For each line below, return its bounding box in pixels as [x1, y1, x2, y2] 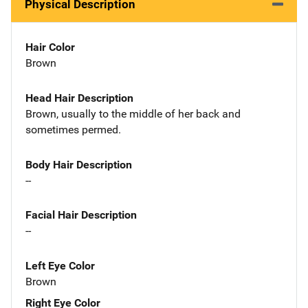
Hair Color [25, 41, 75, 54]
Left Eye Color [25, 259, 95, 273]
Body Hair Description [25, 157, 132, 171]
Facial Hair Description [25, 208, 137, 222]
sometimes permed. [25, 122, 121, 136]
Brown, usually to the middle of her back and [25, 107, 241, 120]
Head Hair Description [25, 91, 133, 104]
